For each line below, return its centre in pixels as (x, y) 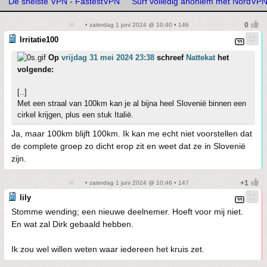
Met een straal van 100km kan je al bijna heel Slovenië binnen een (132, 103)
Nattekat (201, 58)
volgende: (35, 69)
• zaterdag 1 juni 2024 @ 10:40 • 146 (136, 25)
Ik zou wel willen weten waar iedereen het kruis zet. (108, 249)
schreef (170, 58)
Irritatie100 (39, 40)
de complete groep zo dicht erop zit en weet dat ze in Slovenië (128, 146)
